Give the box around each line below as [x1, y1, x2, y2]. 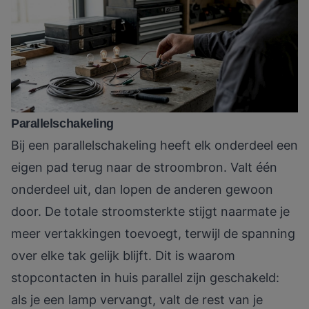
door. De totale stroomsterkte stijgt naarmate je [11, 204, 290, 219]
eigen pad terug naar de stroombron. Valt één [11, 160, 277, 175]
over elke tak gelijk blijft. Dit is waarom [11, 248, 235, 263]
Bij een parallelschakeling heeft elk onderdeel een [11, 138, 298, 153]
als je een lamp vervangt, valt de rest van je [11, 292, 263, 308]
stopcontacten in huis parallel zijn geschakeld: [11, 270, 279, 286]
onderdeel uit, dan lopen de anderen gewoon [11, 182, 273, 197]
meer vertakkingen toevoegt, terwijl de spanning [11, 226, 295, 241]
